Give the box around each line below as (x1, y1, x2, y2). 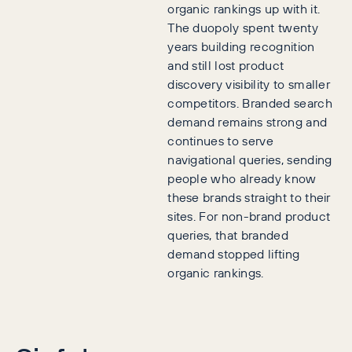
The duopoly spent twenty (167, 18, 318, 37)
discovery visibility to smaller (167, 75, 331, 93)
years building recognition (167, 37, 315, 56)
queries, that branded (167, 225, 288, 244)
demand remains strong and (167, 112, 328, 131)
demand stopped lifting (167, 244, 300, 263)
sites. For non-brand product (167, 207, 331, 225)
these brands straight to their (167, 188, 331, 207)
